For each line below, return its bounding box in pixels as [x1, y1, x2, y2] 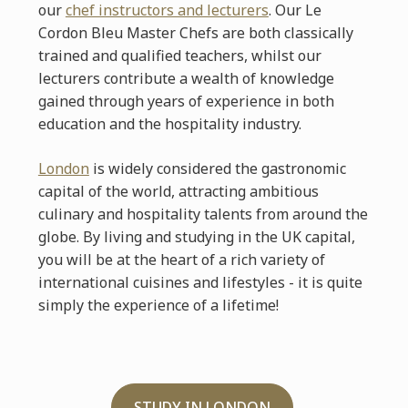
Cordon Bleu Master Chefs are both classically [37, 23, 353, 43]
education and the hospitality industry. [37, 114, 301, 134]
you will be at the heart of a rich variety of [37, 250, 325, 270]
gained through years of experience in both [37, 91, 334, 111]
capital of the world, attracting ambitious [37, 181, 319, 201]
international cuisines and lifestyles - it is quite [37, 272, 362, 292]
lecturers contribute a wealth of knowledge [37, 68, 334, 88]
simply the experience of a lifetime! [37, 295, 279, 315]
